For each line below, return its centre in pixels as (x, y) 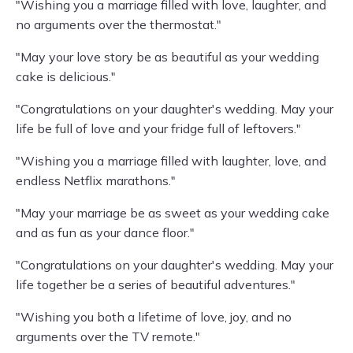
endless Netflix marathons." (96, 180)
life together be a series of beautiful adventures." (156, 284)
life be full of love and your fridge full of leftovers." (158, 128)
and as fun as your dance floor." (105, 232)
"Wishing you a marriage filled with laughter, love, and (171, 161)
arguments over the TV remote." (108, 336)
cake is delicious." (66, 76)
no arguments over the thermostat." (119, 24)
